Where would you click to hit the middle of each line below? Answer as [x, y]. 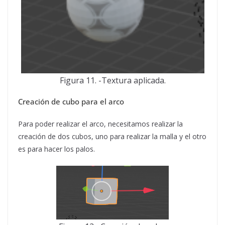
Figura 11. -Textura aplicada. [113, 80]
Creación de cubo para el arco [71, 101]
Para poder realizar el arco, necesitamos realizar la [100, 124]
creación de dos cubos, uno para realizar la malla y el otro [112, 136]
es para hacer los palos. [57, 149]
